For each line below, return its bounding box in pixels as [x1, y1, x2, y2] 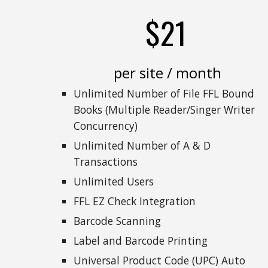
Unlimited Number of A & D [73, 138, 211, 153]
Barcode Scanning [73, 214, 161, 228]
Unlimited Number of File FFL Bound [73, 86, 254, 100]
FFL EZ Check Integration [73, 194, 196, 208]
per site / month [110, 63, 222, 83]
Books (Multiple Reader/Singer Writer [73, 102, 255, 117]
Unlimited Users [73, 174, 154, 188]
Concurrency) [73, 118, 138, 133]
